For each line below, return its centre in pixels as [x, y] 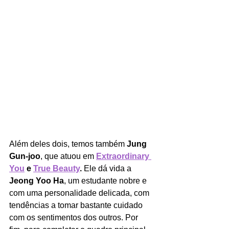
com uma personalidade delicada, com [80, 193]
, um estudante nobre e [106, 181]
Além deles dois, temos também [68, 144]
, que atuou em [68, 156]
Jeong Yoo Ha [37, 181]
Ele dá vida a [109, 169]
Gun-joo [25, 156]
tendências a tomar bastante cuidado [77, 205]
